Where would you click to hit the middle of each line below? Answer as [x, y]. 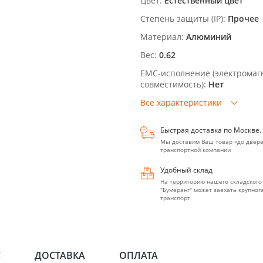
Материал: [162, 37]
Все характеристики [181, 102]
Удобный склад [186, 170]
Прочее [243, 18]
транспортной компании [195, 150]
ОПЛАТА [139, 255]
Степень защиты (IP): [183, 18]
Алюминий [209, 37]
